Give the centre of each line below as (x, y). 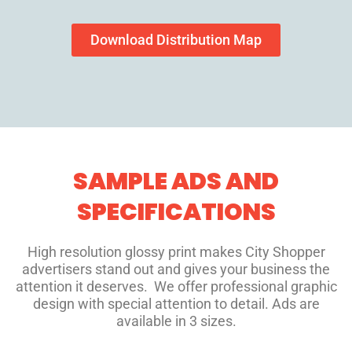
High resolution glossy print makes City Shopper (176, 252)
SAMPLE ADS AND (176, 182)
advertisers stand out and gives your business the (176, 269)
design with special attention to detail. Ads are (176, 304)
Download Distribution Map (176, 40)
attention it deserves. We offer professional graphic (176, 287)
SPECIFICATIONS (176, 213)
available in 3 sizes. (176, 321)
